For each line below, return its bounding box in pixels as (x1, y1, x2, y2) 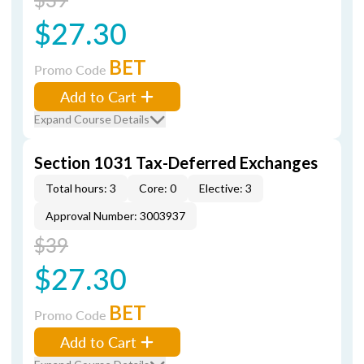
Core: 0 (139, 181, 176, 195)
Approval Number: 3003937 (45, 209, 185, 223)
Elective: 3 (199, 181, 252, 195)
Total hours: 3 (45, 181, 116, 195)
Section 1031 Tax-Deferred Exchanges (34, 153, 318, 172)
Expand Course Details (34, 112, 149, 126)
